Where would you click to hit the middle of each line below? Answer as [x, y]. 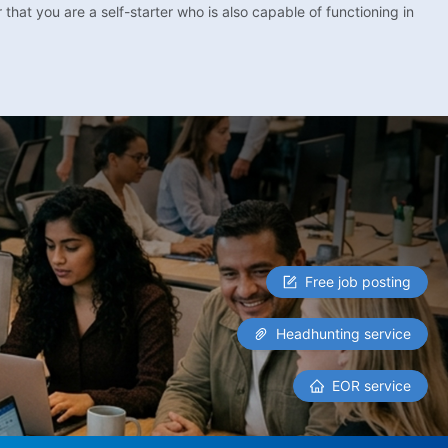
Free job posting [357, 282]
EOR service [371, 386]
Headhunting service [343, 334]
